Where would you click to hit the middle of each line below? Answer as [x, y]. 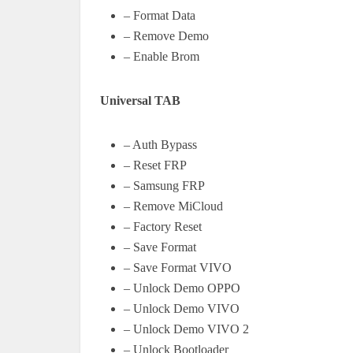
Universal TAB [140, 100]
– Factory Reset [163, 226]
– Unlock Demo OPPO [182, 288]
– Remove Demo [166, 35]
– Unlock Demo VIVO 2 [186, 329]
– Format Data [160, 15]
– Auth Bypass [160, 144]
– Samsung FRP [164, 185]
